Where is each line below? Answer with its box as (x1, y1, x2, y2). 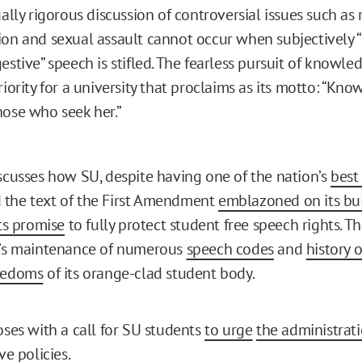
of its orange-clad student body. (43, 262, 255, 284)
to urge (204, 318, 253, 340)
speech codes (186, 238, 274, 259)
